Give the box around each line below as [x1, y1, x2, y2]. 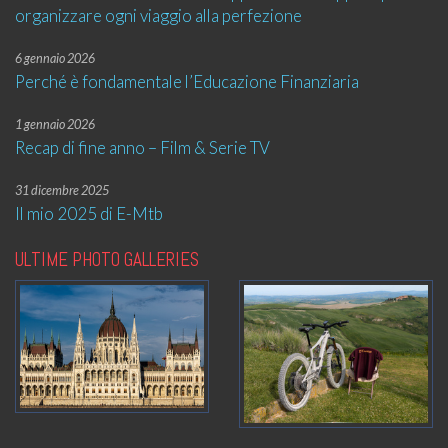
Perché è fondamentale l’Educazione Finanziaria [15, 71, 359, 93]
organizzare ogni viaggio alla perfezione [15, 5, 302, 27]
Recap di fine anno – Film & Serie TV [15, 137, 270, 159]
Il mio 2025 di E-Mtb [15, 203, 163, 225]
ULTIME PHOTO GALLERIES [15, 247, 199, 273]
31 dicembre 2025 [15, 183, 109, 199]
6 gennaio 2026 [15, 51, 95, 67]
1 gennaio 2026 [15, 117, 95, 133]
